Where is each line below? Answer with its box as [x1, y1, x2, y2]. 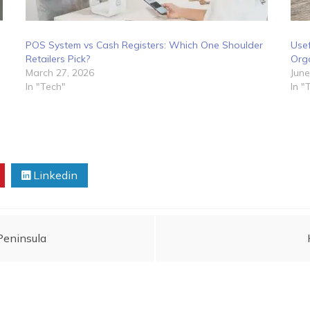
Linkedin [30, 167, 77, 182]
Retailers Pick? [25, 52, 90, 65]
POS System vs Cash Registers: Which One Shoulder [25, 38, 263, 51]
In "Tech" [25, 80, 66, 93]
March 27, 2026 [25, 66, 94, 79]
